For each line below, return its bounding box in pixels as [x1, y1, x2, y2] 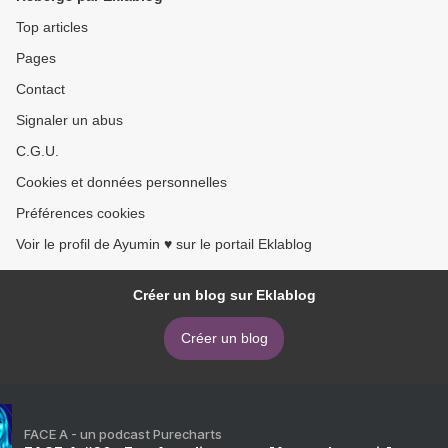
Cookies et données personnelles [16, 174, 227, 191]
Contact [16, 81, 65, 98]
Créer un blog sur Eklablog [132, 287, 316, 304]
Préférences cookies [16, 205, 145, 222]
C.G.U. [16, 143, 59, 160]
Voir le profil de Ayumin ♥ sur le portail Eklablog [16, 236, 312, 253]
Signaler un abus [16, 112, 123, 129]
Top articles [16, 19, 88, 36]
